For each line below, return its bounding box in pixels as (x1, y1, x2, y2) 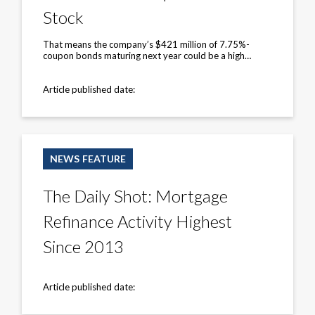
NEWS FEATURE (50, 152, 126, 165)
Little (21, 13, 42, 25)
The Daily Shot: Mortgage (43, 185, 229, 206)
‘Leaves (21, 2, 52, 14)
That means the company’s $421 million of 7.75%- (43, 38, 250, 50)
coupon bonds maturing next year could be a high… (43, 49, 252, 61)
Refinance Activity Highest (43, 210, 233, 231)
